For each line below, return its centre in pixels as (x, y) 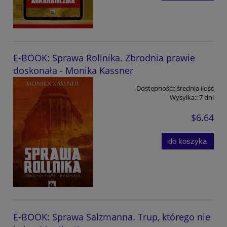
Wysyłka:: (184, 98)
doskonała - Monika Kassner (73, 71)
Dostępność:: (156, 88)
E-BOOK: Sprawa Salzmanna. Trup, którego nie (112, 217)
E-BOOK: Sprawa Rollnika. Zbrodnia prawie (104, 58)
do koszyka (188, 141)
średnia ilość (195, 88)
